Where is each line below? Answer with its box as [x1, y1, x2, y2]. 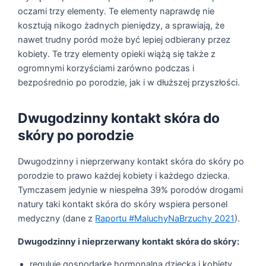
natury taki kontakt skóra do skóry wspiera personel [18, 199, 228, 210]
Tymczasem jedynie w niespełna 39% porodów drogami [18, 185, 243, 196]
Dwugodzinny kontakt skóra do [18, 110, 220, 127]
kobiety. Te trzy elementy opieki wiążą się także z [18, 49, 216, 60]
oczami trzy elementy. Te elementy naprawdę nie [18, 6, 215, 17]
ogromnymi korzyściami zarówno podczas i [18, 63, 195, 74]
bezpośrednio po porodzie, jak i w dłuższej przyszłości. [18, 77, 240, 88]
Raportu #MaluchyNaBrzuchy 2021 [95, 213, 235, 224]
